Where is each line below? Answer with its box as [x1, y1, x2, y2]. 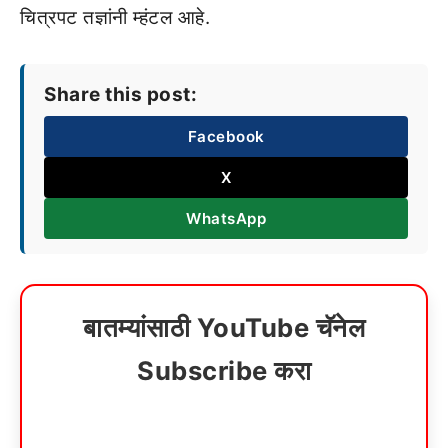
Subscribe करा [137, 355, 311, 386]
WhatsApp [186, 209, 266, 228]
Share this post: [44, 83, 197, 106]
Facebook [187, 127, 265, 146]
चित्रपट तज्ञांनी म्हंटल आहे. [20, 6, 210, 29]
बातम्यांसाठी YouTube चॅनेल [83, 312, 365, 343]
